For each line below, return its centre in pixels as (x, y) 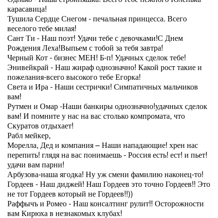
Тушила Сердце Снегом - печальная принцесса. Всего (97, 18)
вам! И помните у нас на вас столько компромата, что (96, 116)
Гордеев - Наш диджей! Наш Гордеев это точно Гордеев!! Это (109, 184)
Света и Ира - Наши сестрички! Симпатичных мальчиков (103, 86)
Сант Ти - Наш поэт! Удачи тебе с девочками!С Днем (95, 38)
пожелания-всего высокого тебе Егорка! (74, 77)
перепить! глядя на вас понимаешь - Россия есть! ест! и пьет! (107, 154)
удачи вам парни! (36, 164)
